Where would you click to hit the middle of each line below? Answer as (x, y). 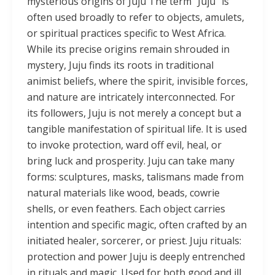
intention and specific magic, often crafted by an (137, 225)
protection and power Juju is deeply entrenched (136, 257)
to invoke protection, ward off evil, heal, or (124, 145)
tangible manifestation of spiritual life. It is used (137, 129)
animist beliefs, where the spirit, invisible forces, (137, 81)
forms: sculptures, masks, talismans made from (135, 177)
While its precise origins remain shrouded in (128, 49)
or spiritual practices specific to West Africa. (126, 33)
